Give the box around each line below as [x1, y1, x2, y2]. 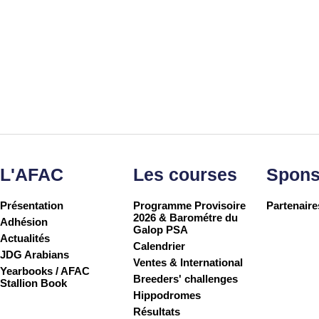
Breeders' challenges [133, 273, 239, 286]
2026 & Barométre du [133, 211, 239, 224]
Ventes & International [133, 256, 244, 269]
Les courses [133, 164, 238, 185]
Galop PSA [133, 224, 189, 236]
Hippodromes [133, 289, 202, 302]
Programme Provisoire [133, 199, 246, 212]
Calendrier [133, 240, 186, 253]
